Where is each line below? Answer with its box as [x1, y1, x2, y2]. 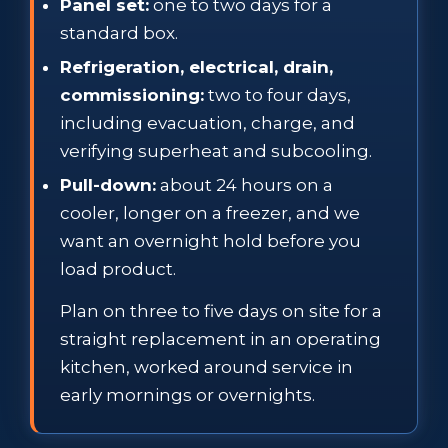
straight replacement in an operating [60, 328, 381, 349]
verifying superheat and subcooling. [60, 140, 372, 161]
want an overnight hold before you [60, 230, 361, 251]
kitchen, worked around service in [60, 356, 353, 377]
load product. [60, 258, 176, 279]
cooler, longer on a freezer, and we [60, 202, 360, 223]
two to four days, [204, 84, 351, 105]
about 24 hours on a [156, 174, 333, 195]
